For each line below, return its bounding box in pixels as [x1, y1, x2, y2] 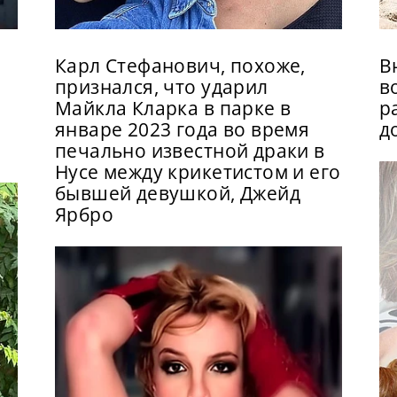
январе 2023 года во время [54, 117, 310, 143]
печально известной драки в [54, 138, 325, 164]
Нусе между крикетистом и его [54, 160, 341, 185]
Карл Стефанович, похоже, [54, 53, 306, 79]
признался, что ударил [54, 74, 269, 100]
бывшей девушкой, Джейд [54, 181, 301, 206]
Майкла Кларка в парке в [54, 96, 292, 121]
